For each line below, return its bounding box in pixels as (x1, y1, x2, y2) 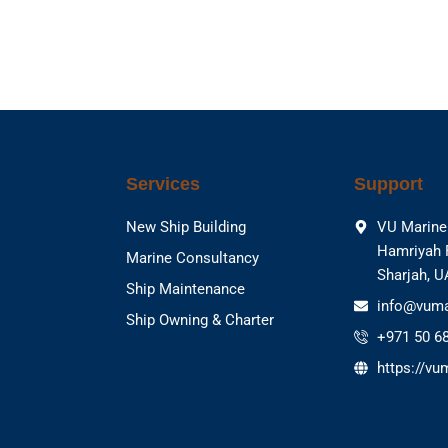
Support (354, 173, 423, 194)
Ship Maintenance (126, 279, 245, 298)
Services (126, 173, 200, 194)
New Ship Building (126, 217, 246, 236)
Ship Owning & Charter (126, 310, 274, 329)
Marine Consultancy (126, 248, 259, 267)
